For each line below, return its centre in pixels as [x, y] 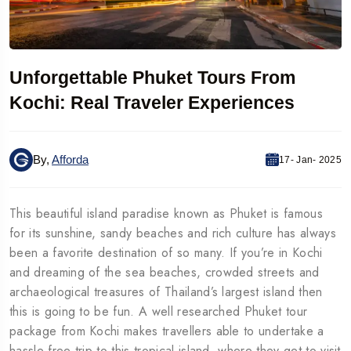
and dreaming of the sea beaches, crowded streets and [165, 272]
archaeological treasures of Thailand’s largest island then [166, 291]
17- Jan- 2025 [310, 159]
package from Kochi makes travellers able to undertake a [167, 331]
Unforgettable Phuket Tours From [152, 78]
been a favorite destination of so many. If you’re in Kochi [166, 252]
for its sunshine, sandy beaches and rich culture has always [173, 233]
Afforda [70, 160]
